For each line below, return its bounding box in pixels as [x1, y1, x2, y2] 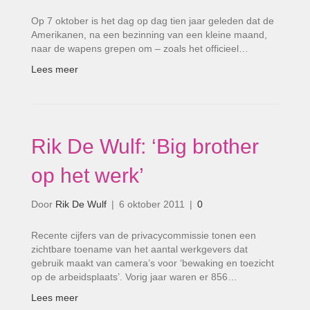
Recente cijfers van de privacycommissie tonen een [31, 230, 256, 241]
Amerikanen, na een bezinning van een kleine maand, [31, 29, 267, 40]
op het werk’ [31, 164, 144, 187]
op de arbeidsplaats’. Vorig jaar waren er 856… [31, 271, 237, 282]
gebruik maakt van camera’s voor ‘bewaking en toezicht [31, 257, 274, 268]
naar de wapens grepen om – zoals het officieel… [31, 43, 248, 54]
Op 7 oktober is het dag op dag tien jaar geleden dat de [31, 15, 274, 26]
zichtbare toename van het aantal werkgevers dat [31, 244, 248, 255]
